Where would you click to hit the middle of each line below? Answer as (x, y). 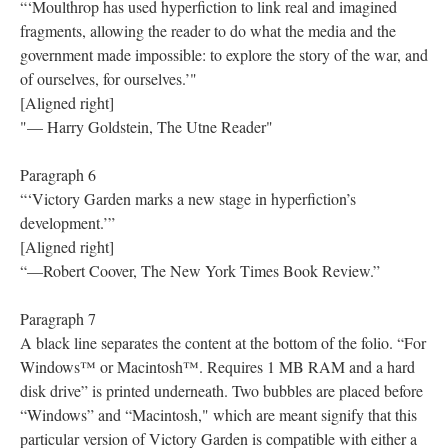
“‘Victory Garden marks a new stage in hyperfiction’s (188, 198)
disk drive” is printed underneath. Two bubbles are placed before (221, 390)
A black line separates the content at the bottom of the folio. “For (223, 342)
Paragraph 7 (58, 318)
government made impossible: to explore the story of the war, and (224, 54)
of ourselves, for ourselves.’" (108, 78)
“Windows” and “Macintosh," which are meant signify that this (218, 414)
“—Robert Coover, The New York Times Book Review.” (200, 270)
